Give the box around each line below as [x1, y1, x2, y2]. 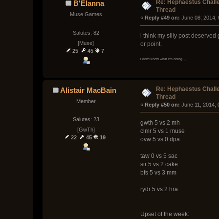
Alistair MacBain [60, 86, 117, 94]
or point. [140, 41, 162, 48]
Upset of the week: [140, 210, 189, 218]
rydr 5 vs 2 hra [140, 185, 178, 193]
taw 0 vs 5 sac [140, 152, 177, 159]
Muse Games [69, 11, 102, 18]
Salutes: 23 [72, 116, 99, 122]
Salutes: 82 [72, 29, 99, 36]
